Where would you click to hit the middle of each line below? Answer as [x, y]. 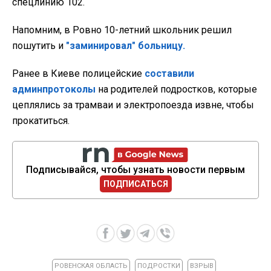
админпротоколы [54, 90]
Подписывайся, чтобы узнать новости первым [135, 170]
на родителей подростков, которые [176, 90]
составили [169, 74]
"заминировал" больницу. [126, 46]
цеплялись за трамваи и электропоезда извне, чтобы [133, 105]
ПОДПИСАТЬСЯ [135, 184]
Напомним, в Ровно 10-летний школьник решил [122, 30]
